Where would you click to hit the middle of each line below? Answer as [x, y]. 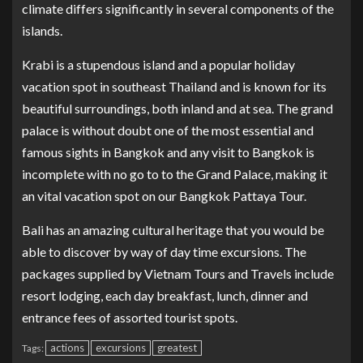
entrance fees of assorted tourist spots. [130, 317]
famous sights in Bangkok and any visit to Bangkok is [168, 152]
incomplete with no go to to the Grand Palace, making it [175, 173]
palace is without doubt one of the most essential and [168, 130]
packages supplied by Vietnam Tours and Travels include [178, 273]
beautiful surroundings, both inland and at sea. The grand [177, 108]
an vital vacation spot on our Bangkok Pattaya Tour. [164, 195]
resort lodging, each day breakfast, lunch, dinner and [165, 295]
